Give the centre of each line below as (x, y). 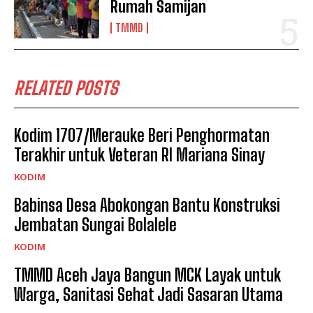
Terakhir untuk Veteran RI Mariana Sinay (139, 154)
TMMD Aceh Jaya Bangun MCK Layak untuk (147, 275)
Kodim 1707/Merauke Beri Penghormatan (142, 135)
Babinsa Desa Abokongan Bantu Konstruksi (147, 205)
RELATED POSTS (66, 88)
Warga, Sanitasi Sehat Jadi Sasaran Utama (148, 294)
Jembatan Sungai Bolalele (95, 224)
